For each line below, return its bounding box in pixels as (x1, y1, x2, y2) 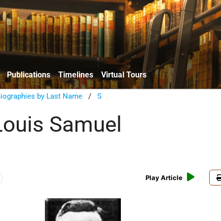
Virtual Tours (101, 70, 147, 79)
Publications (7, 70, 50, 79)
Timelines (58, 70, 93, 79)
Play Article (146, 174, 183, 182)
